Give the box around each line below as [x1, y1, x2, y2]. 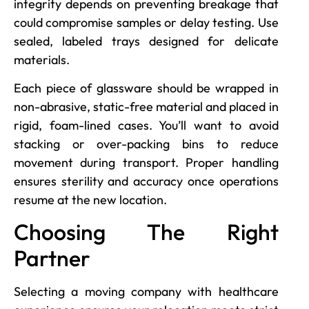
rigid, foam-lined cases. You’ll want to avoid [14, 117, 279, 134]
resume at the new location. [14, 192, 167, 208]
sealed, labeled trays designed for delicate [14, 32, 279, 49]
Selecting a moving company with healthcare [14, 283, 279, 300]
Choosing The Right [14, 218, 279, 246]
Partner [14, 244, 90, 272]
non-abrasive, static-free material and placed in [14, 99, 279, 115]
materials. [14, 51, 70, 68]
